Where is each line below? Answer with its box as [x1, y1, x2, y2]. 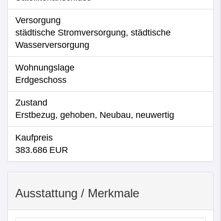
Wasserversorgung [15, 40, 89, 50]
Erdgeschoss [15, 75, 67, 85]
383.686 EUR [15, 145, 68, 155]
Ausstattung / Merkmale [15, 186, 139, 200]
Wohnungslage [15, 63, 74, 73]
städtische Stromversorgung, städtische [15, 28, 171, 37]
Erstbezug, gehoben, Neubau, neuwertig [15, 110, 174, 120]
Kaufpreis [15, 133, 53, 143]
